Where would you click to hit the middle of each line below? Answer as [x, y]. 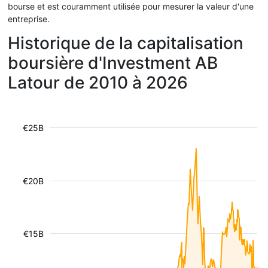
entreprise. [29, 19]
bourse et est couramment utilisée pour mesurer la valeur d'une [131, 6]
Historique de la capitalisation [126, 43]
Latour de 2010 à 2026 [98, 83]
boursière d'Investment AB [113, 63]
